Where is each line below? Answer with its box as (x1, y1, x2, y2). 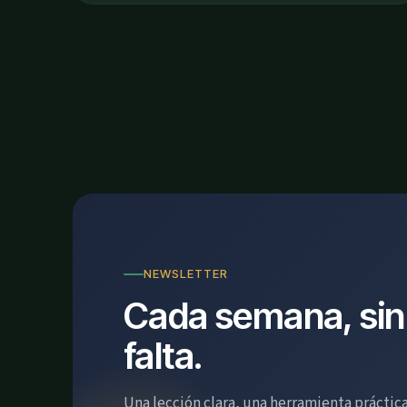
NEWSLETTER (144, 266, 229, 282)
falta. (124, 333, 203, 379)
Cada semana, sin (124, 293, 405, 339)
